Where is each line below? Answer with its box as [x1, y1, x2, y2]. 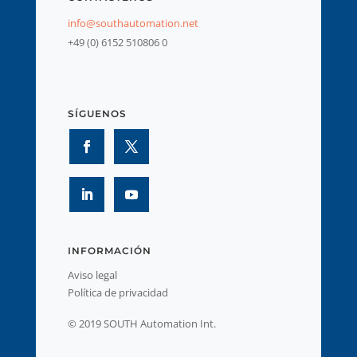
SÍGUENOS [67, 107, 127, 120]
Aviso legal [67, 267, 117, 282]
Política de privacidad [67, 284, 168, 300]
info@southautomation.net [67, 15, 198, 30]
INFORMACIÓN [67, 244, 151, 257]
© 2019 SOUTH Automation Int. [67, 316, 216, 331]
